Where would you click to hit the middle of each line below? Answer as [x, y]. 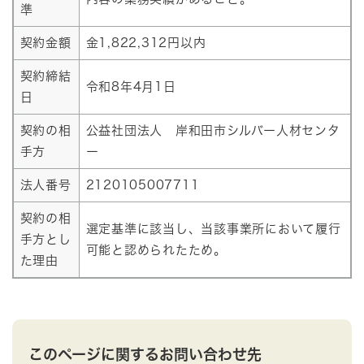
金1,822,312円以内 [146, 43]
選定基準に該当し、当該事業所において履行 [213, 229]
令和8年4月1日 [131, 87]
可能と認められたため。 [156, 250]
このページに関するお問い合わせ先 [145, 354]
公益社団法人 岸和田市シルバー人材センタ [213, 130]
